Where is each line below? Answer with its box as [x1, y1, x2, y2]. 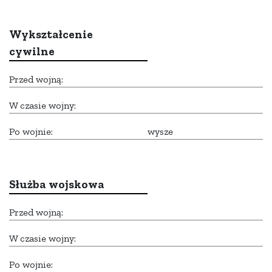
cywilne [9, 44, 55, 59]
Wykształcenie [9, 27, 93, 42]
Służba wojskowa [9, 177, 104, 192]
